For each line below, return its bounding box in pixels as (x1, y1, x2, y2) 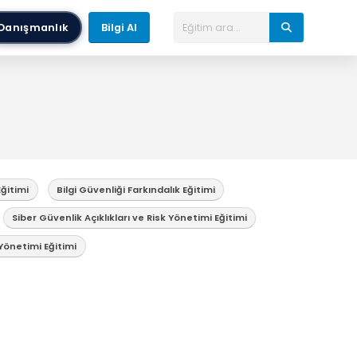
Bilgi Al (101, 21, 138, 34)
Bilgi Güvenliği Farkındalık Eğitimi (56, 182, 215, 196)
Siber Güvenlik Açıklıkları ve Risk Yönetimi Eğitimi (11, 211, 247, 225)
